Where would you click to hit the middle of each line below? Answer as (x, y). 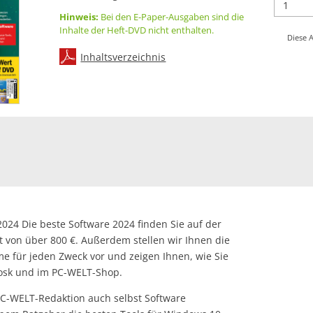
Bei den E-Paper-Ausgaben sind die (172, 17)
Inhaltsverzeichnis (123, 57)
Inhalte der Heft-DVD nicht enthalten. (137, 30)
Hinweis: (79, 17)
